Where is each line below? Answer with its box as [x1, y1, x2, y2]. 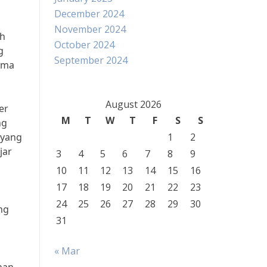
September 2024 [54, 54, 128, 67]
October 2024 [54, 38, 114, 51]
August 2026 [105, 98, 162, 111]
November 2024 [54, 23, 126, 36]
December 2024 [54, 7, 124, 20]
